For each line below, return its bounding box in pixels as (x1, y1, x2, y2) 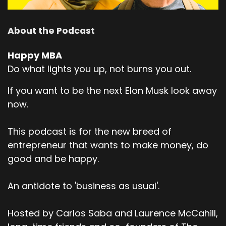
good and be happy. (8, 152, 99, 165)
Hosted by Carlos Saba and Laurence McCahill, (8, 206, 218, 219)
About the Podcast (8, 24, 95, 37)
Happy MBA (8, 48, 62, 62)
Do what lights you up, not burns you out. (8, 62, 191, 75)
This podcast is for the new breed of (8, 125, 172, 138)
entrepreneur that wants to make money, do (8, 138, 208, 151)
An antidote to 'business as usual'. (8, 179, 159, 192)
